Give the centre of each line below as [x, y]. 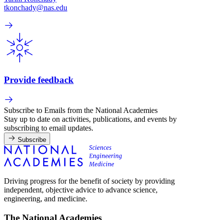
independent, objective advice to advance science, [81, 190]
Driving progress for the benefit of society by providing [89, 181]
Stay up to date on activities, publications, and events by [90, 119]
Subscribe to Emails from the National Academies [81, 110]
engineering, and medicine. [46, 199]
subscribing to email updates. [49, 128]
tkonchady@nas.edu [36, 7]
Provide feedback [39, 80]
